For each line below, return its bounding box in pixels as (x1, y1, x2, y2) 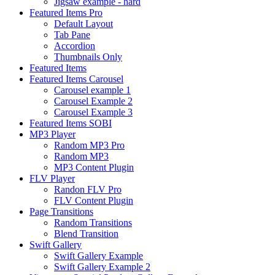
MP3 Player (29, 129, 76, 140)
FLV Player (29, 173, 75, 184)
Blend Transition (54, 228, 118, 239)
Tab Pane (54, 29, 90, 41)
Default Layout (54, 18, 113, 29)
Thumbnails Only (54, 52, 122, 63)
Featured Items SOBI (29, 118, 112, 129)
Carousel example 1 (54, 85, 131, 96)
